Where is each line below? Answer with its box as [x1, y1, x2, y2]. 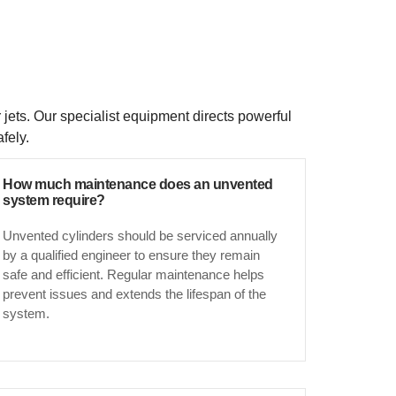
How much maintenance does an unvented [3, 176, 273, 192]
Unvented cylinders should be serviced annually [3, 227, 278, 243]
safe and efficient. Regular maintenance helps [3, 266, 265, 282]
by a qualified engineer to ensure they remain [3, 247, 261, 263]
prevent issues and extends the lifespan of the [3, 286, 267, 301]
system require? [3, 192, 105, 208]
